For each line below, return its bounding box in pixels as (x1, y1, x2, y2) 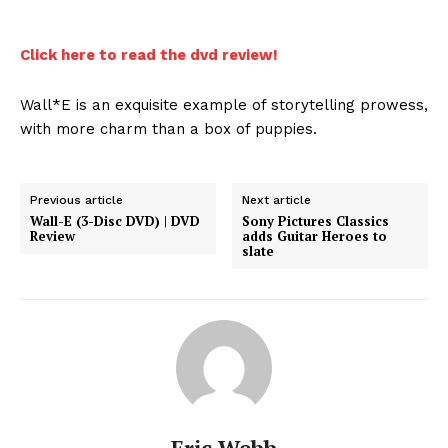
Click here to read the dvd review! (20, 46, 278, 65)
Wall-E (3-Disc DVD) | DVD (30, 212, 200, 231)
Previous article (30, 193, 123, 208)
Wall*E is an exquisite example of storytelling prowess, (20, 96, 428, 115)
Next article (242, 193, 312, 208)
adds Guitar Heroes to (242, 227, 388, 246)
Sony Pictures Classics (242, 212, 390, 231)
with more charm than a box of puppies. (20, 120, 317, 139)
